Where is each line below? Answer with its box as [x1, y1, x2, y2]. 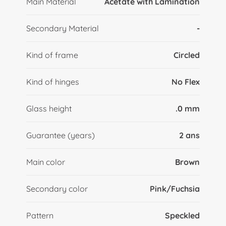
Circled [174, 50, 200, 61]
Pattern [26, 210, 53, 221]
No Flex [172, 77, 200, 87]
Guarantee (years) [26, 130, 95, 141]
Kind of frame [26, 50, 78, 61]
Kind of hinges [26, 77, 79, 87]
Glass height [26, 103, 72, 114]
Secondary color [26, 184, 88, 194]
